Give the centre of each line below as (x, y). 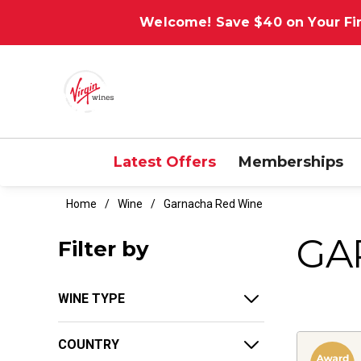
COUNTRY (89, 344)
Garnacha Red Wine (213, 203)
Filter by (104, 249)
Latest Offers (164, 162)
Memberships (290, 162)
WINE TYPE (91, 298)
